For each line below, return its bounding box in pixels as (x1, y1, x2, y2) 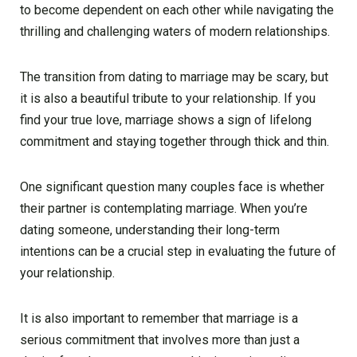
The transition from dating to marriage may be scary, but (20, 69, 328, 84)
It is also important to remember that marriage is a (20, 310, 298, 326)
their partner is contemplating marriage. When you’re (20, 200, 308, 216)
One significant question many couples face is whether (20, 178, 324, 194)
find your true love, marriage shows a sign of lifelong (20, 112, 312, 127)
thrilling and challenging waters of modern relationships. (20, 23, 330, 39)
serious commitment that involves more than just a (20, 331, 300, 347)
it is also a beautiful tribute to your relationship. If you (20, 90, 316, 106)
